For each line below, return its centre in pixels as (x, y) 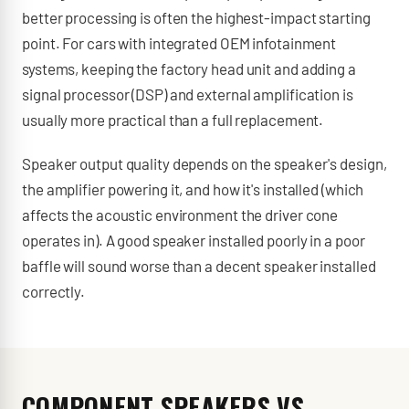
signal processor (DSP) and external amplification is (188, 94)
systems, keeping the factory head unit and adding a (189, 68)
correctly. (54, 291)
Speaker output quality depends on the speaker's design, (204, 163)
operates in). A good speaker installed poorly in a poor (194, 240)
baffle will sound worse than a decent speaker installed (199, 266)
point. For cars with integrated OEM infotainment (179, 43)
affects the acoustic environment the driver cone (180, 215)
